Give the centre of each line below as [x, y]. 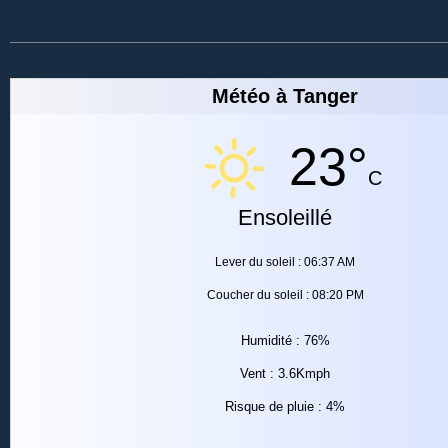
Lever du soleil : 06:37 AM [285, 261]
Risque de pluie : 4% [285, 406]
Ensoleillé [285, 217]
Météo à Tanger [285, 95]
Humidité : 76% [285, 340]
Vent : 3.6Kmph [285, 373]
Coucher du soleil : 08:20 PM [285, 294]
